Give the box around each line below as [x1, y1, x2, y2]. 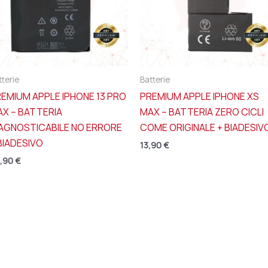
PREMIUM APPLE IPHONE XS [140, 90, 259, 103]
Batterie [140, 74, 170, 85]
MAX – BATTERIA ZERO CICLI [140, 105, 264, 119]
